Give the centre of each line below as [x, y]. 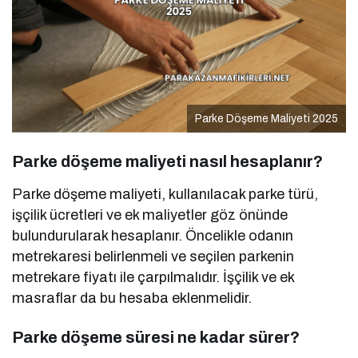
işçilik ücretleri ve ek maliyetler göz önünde [150, 215]
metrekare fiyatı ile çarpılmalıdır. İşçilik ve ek [153, 277]
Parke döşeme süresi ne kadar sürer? [156, 337]
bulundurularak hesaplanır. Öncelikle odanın [153, 235]
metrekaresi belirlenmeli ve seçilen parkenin [153, 256]
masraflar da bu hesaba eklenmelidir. [132, 298]
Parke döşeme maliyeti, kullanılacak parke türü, [165, 194]
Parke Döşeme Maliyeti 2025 [267, 118]
